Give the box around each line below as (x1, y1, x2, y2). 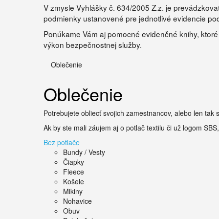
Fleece (63, 167, 84, 176)
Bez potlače (44, 137, 80, 147)
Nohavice (63, 196, 92, 206)
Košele (63, 176, 84, 186)
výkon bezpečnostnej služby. (44, 39, 142, 50)
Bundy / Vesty (63, 147, 105, 157)
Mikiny (63, 186, 83, 196)
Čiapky (63, 157, 84, 167)
